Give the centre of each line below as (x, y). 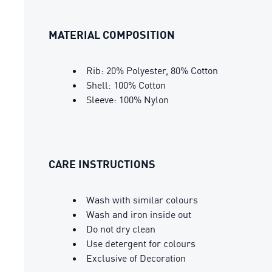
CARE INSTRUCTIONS (102, 164)
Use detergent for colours (141, 243)
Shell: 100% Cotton (126, 85)
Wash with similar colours (142, 200)
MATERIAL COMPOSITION (112, 35)
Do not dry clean (121, 229)
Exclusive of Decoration (136, 258)
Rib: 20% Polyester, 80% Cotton (152, 70)
